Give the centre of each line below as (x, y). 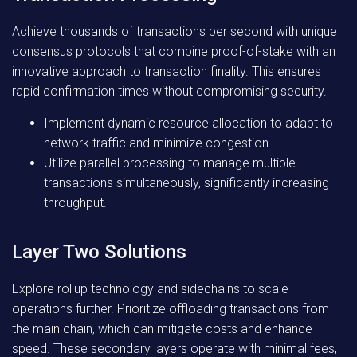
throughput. (75, 203)
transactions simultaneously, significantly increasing (186, 183)
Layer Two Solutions (99, 252)
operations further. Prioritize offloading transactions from (171, 309)
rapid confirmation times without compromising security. (169, 91)
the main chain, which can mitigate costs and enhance (162, 329)
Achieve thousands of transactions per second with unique (175, 31)
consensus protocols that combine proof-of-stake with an (174, 51)
